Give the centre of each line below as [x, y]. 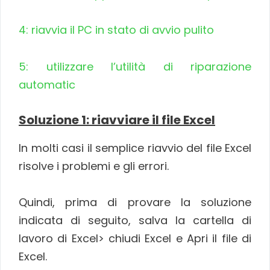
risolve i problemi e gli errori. [94, 166]
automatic [47, 84]
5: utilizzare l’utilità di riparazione [135, 66]
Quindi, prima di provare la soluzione [135, 202]
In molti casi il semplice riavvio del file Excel [135, 148]
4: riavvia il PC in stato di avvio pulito [116, 30]
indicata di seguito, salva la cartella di [135, 221]
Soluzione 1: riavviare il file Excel [117, 120]
